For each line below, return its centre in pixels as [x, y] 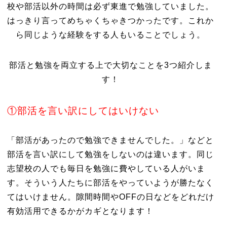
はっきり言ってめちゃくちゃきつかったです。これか [111, 21]
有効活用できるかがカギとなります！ [80, 211]
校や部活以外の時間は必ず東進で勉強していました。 [111, 6]
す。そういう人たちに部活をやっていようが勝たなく [110, 183]
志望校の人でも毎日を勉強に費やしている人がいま [106, 168]
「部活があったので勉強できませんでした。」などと [110, 140]
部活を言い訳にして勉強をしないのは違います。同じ [110, 154]
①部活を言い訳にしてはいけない [83, 111]
